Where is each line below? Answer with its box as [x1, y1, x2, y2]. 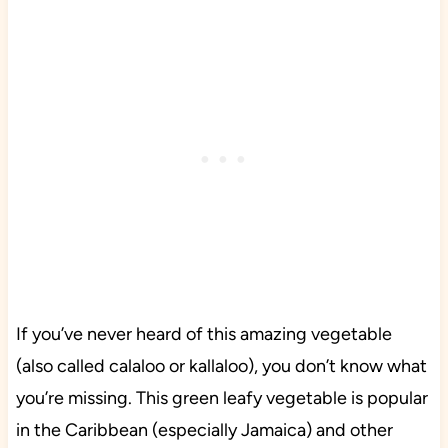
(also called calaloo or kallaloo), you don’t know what [15, 355, 427, 378]
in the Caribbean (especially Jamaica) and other [15, 419, 393, 442]
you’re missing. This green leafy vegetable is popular [15, 387, 428, 410]
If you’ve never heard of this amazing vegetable [15, 323, 392, 346]
